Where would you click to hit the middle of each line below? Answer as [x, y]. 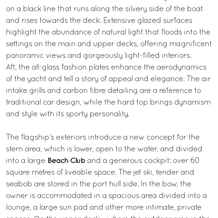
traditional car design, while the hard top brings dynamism [108, 102]
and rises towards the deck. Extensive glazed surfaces [99, 21]
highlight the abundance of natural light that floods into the [108, 32]
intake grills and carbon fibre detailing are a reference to [103, 91]
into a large [27, 161]
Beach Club [66, 161]
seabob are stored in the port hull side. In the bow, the [99, 184]
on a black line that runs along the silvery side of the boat [104, 9]
